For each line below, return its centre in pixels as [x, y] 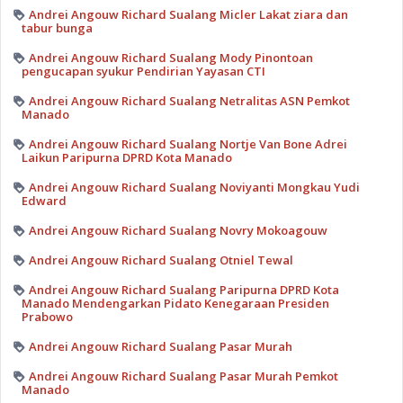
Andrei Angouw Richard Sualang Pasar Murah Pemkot [183, 376]
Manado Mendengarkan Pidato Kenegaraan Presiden [175, 304]
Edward [44, 201]
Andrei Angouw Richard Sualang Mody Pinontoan [170, 58]
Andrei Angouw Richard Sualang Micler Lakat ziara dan [188, 15]
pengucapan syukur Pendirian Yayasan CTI [143, 72]
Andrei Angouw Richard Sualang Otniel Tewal [161, 260]
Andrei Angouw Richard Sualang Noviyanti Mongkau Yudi [194, 188]
